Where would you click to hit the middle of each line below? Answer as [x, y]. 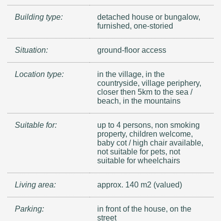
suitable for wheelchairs [139, 161]
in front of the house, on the [145, 209]
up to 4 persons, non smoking [149, 125]
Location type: [39, 74]
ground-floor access [132, 50]
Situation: [31, 50]
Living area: [35, 185]
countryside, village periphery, [149, 83]
